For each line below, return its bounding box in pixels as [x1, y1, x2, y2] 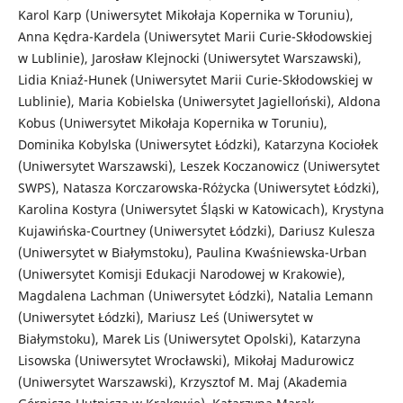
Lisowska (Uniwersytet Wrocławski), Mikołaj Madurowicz [17, 351, 354, 369]
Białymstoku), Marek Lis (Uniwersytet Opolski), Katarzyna [17, 329, 361, 347]
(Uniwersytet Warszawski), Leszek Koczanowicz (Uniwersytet [17, 157, 380, 175]
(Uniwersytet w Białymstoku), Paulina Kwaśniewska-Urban [17, 243, 367, 261]
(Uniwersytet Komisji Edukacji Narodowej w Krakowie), [17, 264, 345, 282]
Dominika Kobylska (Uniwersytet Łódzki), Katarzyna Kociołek [17, 135, 378, 153]
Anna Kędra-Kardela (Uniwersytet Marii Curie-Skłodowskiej [17, 27, 372, 45]
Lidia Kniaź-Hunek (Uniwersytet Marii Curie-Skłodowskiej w [17, 70, 372, 88]
